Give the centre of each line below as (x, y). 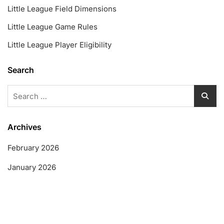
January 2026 (32, 167)
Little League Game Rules (52, 27)
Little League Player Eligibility (59, 45)
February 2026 (33, 148)
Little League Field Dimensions (62, 9)
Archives (24, 127)
